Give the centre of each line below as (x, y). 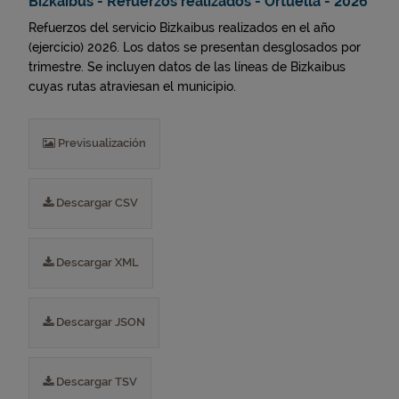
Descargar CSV (96, 203)
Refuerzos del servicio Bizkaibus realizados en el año (182, 28)
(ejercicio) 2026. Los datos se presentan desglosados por (195, 47)
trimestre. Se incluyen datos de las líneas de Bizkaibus (187, 67)
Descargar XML (96, 262)
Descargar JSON (99, 322)
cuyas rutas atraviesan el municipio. (132, 86)
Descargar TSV (95, 382)
